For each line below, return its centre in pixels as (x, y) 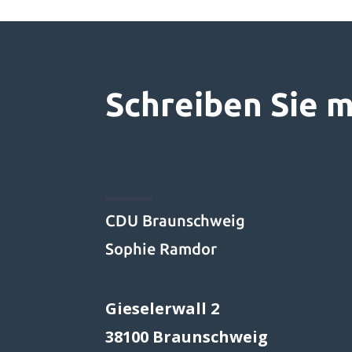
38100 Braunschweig (187, 336)
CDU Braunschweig (176, 221)
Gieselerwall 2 (163, 308)
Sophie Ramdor (161, 249)
